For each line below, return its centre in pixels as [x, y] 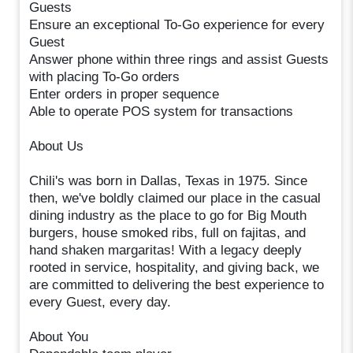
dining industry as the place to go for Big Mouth [168, 215]
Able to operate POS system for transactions [162, 111]
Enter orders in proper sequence [124, 94]
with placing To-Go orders [105, 76]
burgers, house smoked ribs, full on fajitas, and [168, 232]
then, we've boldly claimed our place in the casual [175, 198]
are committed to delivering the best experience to [177, 284]
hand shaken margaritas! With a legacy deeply [166, 250]
